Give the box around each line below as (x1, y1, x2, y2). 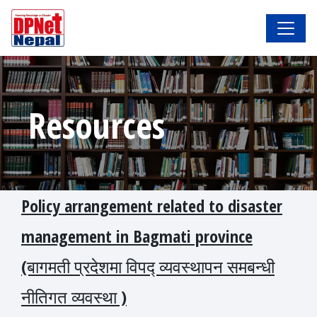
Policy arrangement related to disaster (21, 194, 282, 218)
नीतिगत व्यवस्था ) (21, 285, 127, 309)
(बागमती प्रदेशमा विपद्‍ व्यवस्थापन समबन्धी (21, 255, 275, 279)
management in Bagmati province (21, 224, 253, 248)
